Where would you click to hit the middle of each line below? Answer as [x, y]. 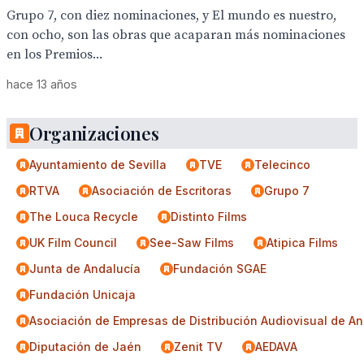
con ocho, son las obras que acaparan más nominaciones [176, 35]
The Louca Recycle [84, 217]
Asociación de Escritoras [162, 191]
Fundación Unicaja [82, 295]
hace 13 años [42, 84]
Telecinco [282, 165]
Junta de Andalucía [85, 269]
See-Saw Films [192, 243]
